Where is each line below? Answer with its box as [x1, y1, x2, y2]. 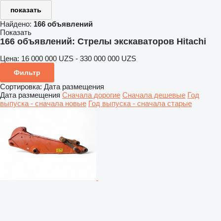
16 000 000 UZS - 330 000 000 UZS [21, 54, 136, 63]
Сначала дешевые [122, 90, 185, 99]
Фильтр [14, 68, 40, 76]
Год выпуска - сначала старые [88, 99, 192, 108]
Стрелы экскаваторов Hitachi [77, 37, 206, 46]
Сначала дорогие [62, 90, 120, 99]
